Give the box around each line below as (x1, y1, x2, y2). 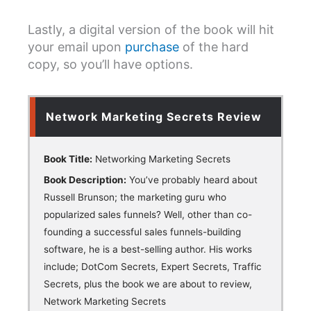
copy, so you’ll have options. (28, 57, 193, 72)
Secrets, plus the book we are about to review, (44, 278, 252, 289)
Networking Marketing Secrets (92, 153, 230, 165)
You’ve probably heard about (126, 174, 258, 185)
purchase (121, 40, 179, 55)
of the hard (179, 40, 249, 55)
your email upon (28, 40, 121, 55)
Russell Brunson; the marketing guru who (44, 191, 226, 203)
